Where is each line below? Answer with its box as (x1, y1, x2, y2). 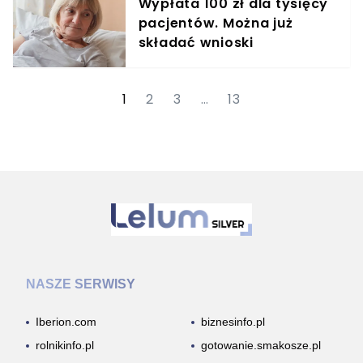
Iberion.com (36, 315, 96, 328)
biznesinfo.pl (201, 315, 265, 328)
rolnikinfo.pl (36, 339, 94, 352)
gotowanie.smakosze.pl (201, 339, 321, 352)
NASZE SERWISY (26, 277, 135, 291)
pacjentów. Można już (138, 14, 293, 32)
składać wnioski (138, 33, 254, 52)
